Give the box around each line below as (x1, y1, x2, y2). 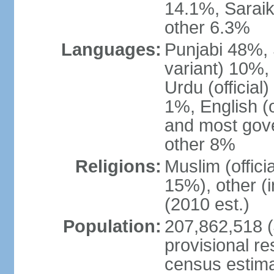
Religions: (75, 157, 161, 176)
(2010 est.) (164, 194, 250, 214)
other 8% (164, 135, 235, 154)
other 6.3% (164, 18, 250, 37)
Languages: (61, 40, 161, 59)
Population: (62, 217, 161, 236)
